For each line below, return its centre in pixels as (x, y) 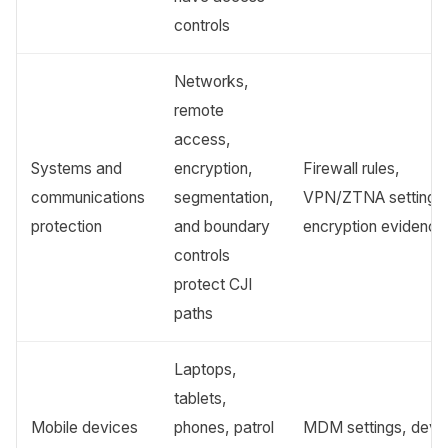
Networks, (212, 81)
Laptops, (206, 369)
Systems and (77, 168)
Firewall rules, (352, 168)
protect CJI (213, 284)
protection (67, 226)
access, (203, 139)
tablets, (201, 398)
